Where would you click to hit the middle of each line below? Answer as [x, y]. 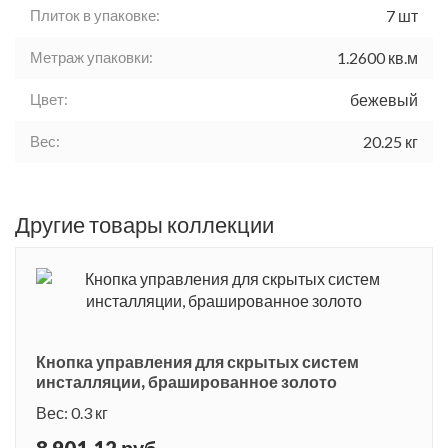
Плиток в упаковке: [95, 15]
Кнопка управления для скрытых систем [197, 362]
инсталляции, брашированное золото [186, 382]
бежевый [384, 100]
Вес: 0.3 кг [72, 413]
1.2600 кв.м [377, 58]
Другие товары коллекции [144, 225]
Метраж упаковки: [91, 57]
